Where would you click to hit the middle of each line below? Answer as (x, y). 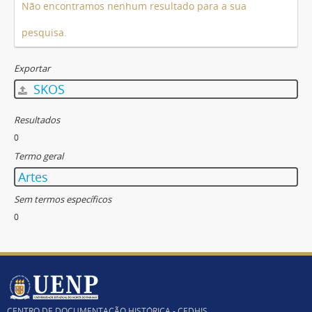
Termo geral (39, 156)
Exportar (32, 68)
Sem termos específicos (63, 199)
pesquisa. (44, 32)
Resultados (37, 120)
